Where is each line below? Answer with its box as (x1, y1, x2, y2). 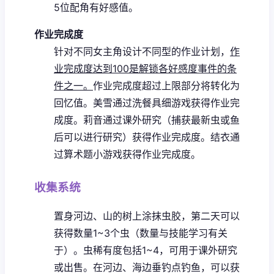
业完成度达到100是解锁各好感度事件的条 (54, 62, 237, 75)
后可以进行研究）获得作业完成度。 (54, 130, 210, 143)
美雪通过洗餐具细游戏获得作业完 (93, 96, 240, 109)
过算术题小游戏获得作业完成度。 (54, 147, 201, 160)
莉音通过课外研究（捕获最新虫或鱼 (83, 113, 240, 126)
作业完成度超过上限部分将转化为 (93, 79, 240, 92)
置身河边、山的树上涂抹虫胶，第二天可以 (54, 209, 240, 222)
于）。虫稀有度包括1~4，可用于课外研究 (54, 243, 237, 256)
